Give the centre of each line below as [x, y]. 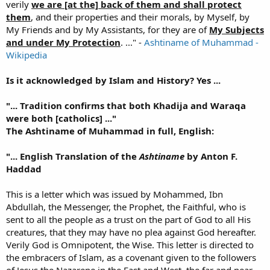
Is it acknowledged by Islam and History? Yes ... [113, 80]
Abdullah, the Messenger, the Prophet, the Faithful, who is [126, 207]
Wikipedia [27, 55]
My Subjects [237, 30]
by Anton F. [211, 156]
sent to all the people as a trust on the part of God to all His [128, 220]
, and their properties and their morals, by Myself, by [140, 17]
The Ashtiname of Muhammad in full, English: [110, 131]
